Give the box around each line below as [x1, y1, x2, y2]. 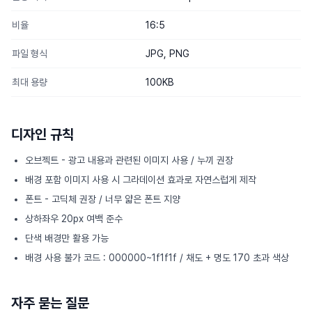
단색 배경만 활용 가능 [25, 233, 109, 244]
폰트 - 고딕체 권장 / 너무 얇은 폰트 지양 [25, 194, 180, 205]
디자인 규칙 [11, 126, 74, 143]
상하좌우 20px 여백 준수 [25, 213, 123, 224]
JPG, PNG [146, 48, 189, 59]
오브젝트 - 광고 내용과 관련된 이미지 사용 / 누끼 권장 [25, 155, 233, 166]
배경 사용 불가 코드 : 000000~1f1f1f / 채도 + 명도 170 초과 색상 [25, 252, 289, 263]
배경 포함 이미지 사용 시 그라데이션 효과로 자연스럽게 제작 [25, 174, 256, 185]
